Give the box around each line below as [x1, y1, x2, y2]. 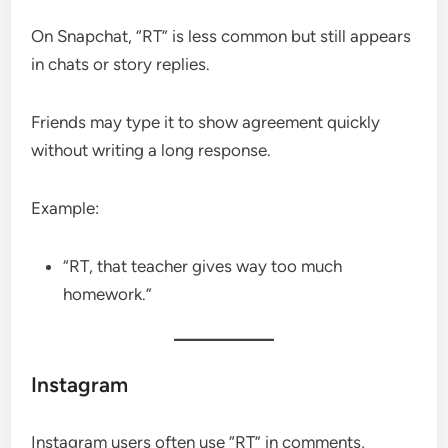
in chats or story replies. [31, 53, 211, 74]
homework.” [63, 283, 153, 304]
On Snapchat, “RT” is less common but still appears [31, 25, 412, 46]
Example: [31, 197, 100, 218]
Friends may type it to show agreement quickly [31, 111, 381, 132]
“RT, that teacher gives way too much [63, 255, 343, 276]
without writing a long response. [31, 139, 272, 160]
